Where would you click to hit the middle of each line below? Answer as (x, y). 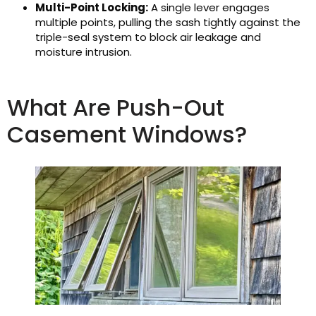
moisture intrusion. (84, 52)
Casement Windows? (127, 135)
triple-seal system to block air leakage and (148, 37)
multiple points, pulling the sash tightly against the (168, 23)
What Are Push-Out (116, 108)
